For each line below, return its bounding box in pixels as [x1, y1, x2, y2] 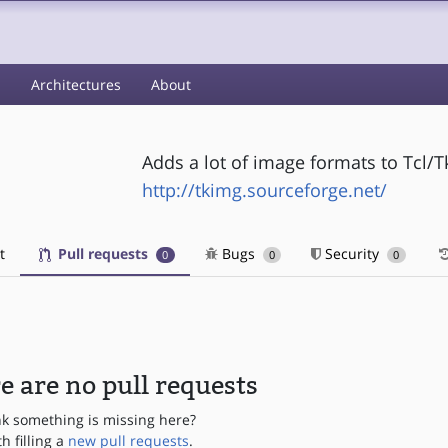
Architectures [31, 75, 121, 94]
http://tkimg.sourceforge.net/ [141, 177, 387, 202]
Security [321, 244, 384, 263]
